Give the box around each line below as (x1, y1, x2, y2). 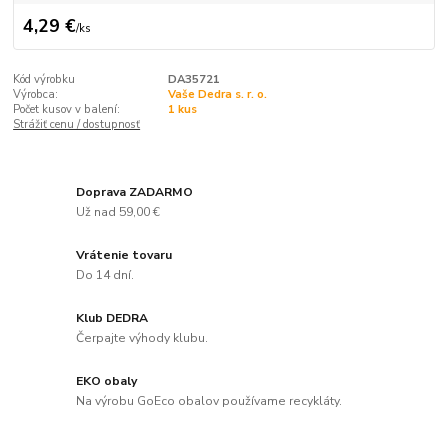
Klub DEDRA (76, 310, 149, 327)
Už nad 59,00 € (76, 203, 161, 220)
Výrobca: (13, 86, 59, 102)
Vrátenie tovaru (76, 247, 173, 264)
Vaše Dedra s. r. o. (167, 86, 267, 102)
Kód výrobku (13, 71, 76, 87)
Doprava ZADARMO (76, 184, 194, 201)
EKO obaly (76, 372, 138, 389)
